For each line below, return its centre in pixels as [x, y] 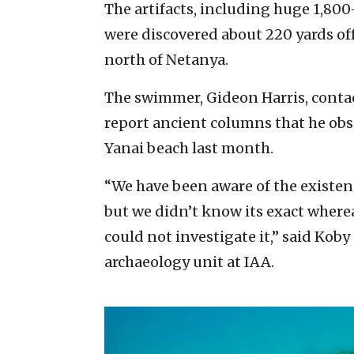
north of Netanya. [166, 59]
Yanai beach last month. [189, 148]
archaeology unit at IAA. [189, 262]
